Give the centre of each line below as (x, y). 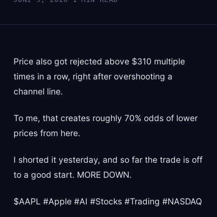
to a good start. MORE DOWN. (73, 174)
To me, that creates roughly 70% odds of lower (106, 118)
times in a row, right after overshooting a (93, 76)
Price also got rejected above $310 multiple (99, 61)
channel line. (38, 91)
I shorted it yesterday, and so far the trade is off (108, 159)
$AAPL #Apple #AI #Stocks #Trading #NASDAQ (108, 201)
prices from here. (47, 133)
